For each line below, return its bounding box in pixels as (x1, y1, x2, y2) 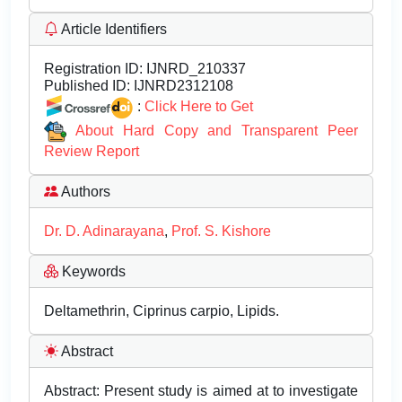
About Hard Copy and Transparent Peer (74, 122, 359, 138)
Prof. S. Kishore (171, 223, 271, 240)
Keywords (58, 264, 126, 280)
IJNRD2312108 (130, 78, 233, 93)
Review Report (44, 144, 139, 160)
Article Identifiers (58, 22, 167, 37)
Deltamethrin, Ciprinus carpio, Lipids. (44, 303, 279, 319)
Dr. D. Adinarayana (44, 223, 164, 240)
